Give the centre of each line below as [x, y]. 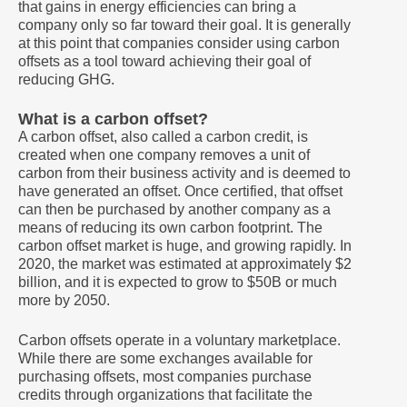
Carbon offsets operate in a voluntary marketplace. [179, 340]
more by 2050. [64, 300]
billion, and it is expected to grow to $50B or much [178, 282]
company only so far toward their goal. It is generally [184, 25]
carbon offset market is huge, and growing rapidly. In [185, 246]
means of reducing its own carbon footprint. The [170, 228]
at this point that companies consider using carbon [179, 43]
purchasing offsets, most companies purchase [165, 377]
